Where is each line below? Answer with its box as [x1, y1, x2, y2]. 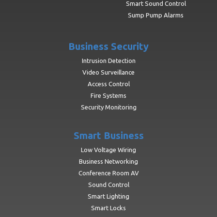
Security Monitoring [80, 104, 137, 111]
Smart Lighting [88, 193, 129, 200]
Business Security [68, 41, 149, 52]
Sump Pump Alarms [128, 12, 184, 19]
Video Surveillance [82, 69, 135, 76]
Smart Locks [91, 204, 126, 212]
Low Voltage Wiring [81, 146, 136, 154]
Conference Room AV [78, 170, 139, 177]
